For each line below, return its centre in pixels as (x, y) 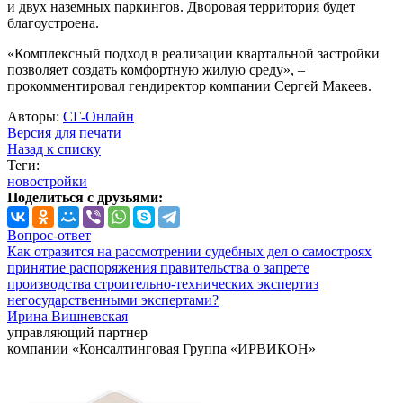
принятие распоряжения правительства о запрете (158, 268)
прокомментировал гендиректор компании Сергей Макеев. (189, 86)
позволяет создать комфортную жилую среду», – (156, 70)
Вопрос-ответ (49, 236)
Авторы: (35, 117)
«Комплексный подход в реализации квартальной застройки (193, 54)
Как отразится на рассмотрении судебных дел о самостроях (189, 252)
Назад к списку (54, 149)
